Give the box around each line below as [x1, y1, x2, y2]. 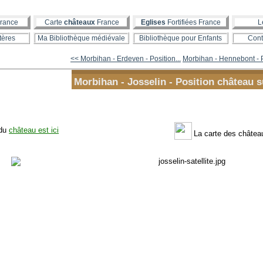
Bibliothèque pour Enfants [139, 34, 222, 42]
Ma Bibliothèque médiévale [38, 34, 125, 42]
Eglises [141, 18, 166, 26]
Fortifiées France [166, 18, 221, 26]
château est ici [9, 125, 59, 134]
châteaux [63, 18, 95, 26]
